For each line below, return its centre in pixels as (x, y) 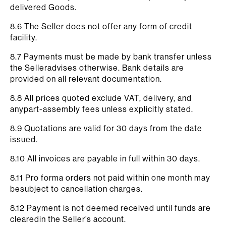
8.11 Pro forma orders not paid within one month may (110, 178)
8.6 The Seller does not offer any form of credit (101, 26)
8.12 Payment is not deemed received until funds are (110, 208)
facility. (24, 37)
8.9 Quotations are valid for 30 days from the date (106, 128)
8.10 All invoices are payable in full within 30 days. (105, 158)
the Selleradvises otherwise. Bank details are (97, 68)
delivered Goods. (43, 7)
